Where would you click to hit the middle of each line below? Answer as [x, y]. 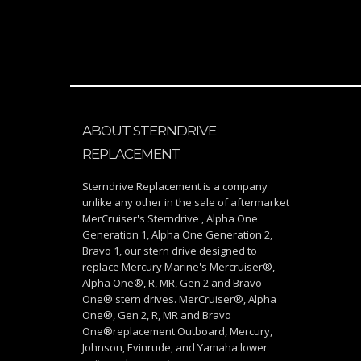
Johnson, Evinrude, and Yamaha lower [175, 348]
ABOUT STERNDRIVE [149, 131]
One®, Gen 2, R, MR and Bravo [157, 315]
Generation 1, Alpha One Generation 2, [177, 235]
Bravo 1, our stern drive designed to [170, 251]
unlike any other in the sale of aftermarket [186, 203]
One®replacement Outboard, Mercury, [177, 332]
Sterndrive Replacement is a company [175, 187]
